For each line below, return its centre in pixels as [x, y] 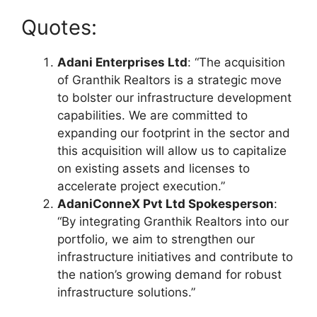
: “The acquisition [236, 63]
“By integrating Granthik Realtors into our [173, 222]
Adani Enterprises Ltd [122, 63]
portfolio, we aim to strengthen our [156, 240]
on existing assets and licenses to [154, 169]
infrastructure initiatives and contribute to [175, 257]
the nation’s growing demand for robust [169, 275]
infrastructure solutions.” [126, 293]
